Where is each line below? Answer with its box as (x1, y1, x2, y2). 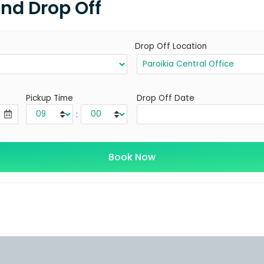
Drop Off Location (135, 41, 207, 52)
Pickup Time (26, 93, 73, 104)
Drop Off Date (137, 93, 194, 104)
